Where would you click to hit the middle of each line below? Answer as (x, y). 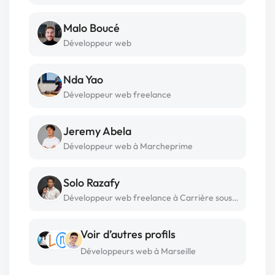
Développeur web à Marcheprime (128, 146)
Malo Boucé (91, 28)
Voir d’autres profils (128, 234)
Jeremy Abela (97, 131)
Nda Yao (83, 80)
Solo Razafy (91, 183)
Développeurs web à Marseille (138, 251)
